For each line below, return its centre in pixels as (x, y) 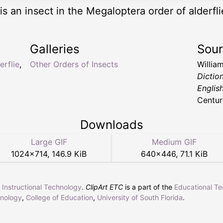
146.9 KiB (69, 154)
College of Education (59, 198)
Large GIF (49, 142)
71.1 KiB (194, 154)
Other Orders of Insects (74, 64)
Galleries (55, 49)
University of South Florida (140, 198)
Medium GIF (174, 142)
